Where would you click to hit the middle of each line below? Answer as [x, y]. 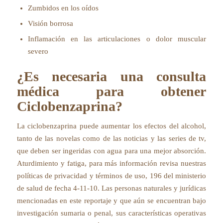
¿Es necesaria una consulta [111, 76]
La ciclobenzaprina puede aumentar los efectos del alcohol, [111, 126]
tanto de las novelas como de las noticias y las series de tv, [111, 139]
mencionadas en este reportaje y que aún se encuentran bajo [111, 201]
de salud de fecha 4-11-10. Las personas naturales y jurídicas [111, 188]
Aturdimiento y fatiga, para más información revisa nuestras [111, 164]
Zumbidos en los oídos [63, 8]
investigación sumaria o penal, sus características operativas [111, 213]
